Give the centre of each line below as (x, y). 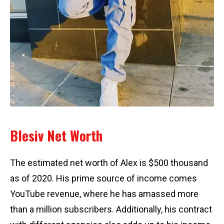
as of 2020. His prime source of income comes (103, 178)
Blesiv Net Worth (56, 136)
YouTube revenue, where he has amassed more (104, 194)
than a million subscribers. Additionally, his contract (111, 209)
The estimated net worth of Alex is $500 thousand (109, 163)
